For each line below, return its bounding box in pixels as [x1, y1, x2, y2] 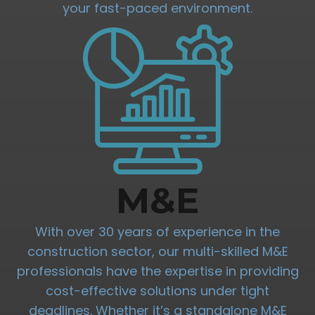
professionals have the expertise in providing [16, 262, 299, 281]
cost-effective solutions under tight [46, 282, 269, 300]
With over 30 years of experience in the [35, 223, 280, 241]
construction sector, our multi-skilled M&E [27, 243, 288, 261]
